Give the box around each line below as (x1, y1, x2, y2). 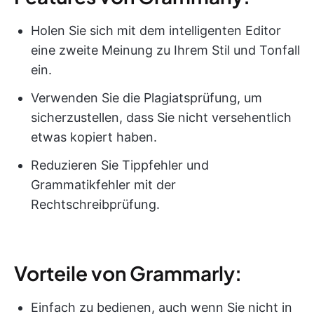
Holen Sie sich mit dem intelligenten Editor (31, 22, 281, 38)
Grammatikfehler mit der (31, 177, 176, 192)
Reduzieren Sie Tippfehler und (31, 157, 209, 172)
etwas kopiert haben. (31, 129, 157, 144)
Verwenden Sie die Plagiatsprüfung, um (31, 90, 262, 105)
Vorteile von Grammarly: (14, 260, 242, 285)
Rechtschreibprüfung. (31, 196, 160, 212)
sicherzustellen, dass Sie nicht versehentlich (31, 109, 292, 125)
